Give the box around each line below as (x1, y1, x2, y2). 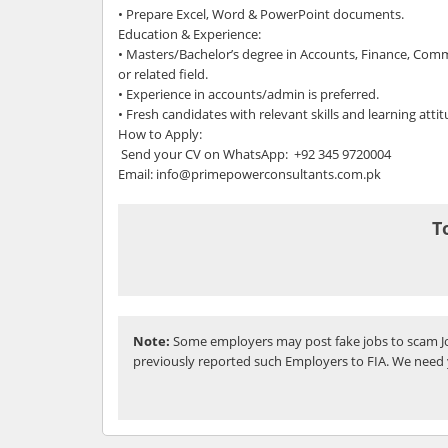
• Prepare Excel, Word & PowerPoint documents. (118, 4, 407, 23)
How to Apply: (118, 124, 202, 143)
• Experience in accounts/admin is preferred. (118, 84, 379, 103)
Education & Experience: (118, 24, 264, 43)
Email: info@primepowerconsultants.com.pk (118, 164, 381, 183)
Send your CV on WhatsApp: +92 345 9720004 (118, 144, 394, 163)
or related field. (118, 64, 208, 83)
